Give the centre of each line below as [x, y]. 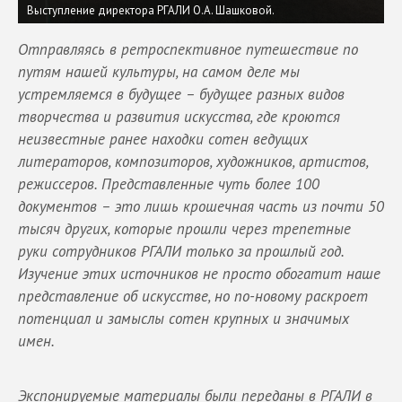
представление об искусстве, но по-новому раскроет [193, 296]
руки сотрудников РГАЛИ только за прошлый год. [181, 251]
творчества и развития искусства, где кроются [179, 116]
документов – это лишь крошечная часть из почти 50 [201, 206]
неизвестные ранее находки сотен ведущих [163, 139]
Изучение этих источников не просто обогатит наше [199, 273]
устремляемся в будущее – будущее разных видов [181, 94]
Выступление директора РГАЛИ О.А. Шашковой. [151, 10]
